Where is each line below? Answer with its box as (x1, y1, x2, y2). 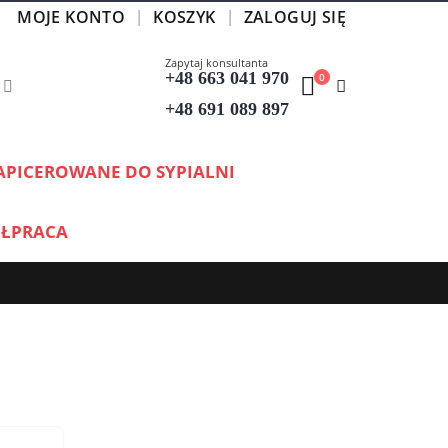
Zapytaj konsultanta (164, 55, 268, 70)
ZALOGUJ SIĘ (243, 5, 346, 28)
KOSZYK (153, 5, 216, 28)
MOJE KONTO (17, 5, 126, 28)
